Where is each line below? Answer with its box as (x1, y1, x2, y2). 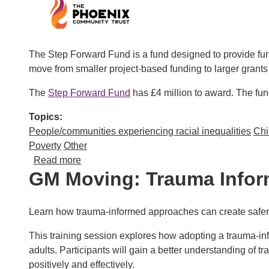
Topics (29, 112, 59, 122)
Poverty (29, 141, 61, 151)
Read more (34, 155, 81, 165)
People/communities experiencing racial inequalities (29, 126, 251, 136)
